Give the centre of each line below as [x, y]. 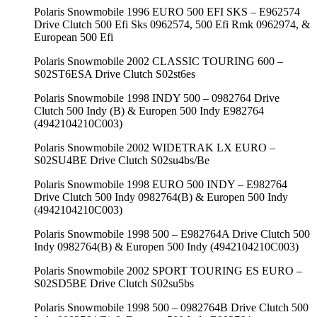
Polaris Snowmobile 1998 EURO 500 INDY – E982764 [161, 184]
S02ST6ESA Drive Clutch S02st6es [115, 74]
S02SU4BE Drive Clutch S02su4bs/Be [122, 160]
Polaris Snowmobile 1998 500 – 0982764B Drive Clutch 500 [171, 307]
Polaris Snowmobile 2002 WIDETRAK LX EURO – [155, 147]
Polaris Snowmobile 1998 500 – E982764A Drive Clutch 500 [172, 234]
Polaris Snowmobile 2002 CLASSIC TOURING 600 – [158, 61]
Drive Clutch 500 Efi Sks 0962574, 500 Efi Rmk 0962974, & [172, 24]
